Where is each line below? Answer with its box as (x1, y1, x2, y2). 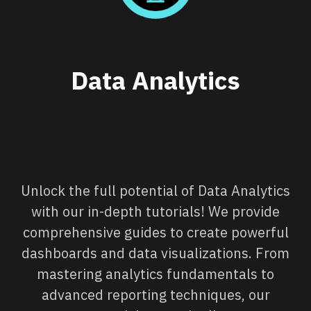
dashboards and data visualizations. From (22, 243, 289, 262)
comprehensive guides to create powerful (22, 222, 289, 242)
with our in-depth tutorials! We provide (31, 201, 280, 221)
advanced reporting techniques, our (41, 285, 270, 304)
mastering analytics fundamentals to (37, 264, 274, 283)
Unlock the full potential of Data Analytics (21, 180, 290, 200)
